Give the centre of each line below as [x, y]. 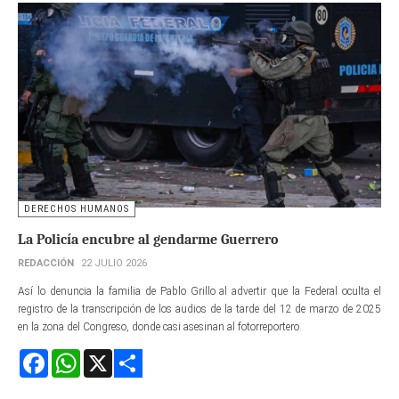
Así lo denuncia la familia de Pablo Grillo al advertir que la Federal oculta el [199, 291]
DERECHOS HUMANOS [77, 208]
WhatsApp [105, 356]
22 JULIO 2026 [114, 263]
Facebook [69, 356]
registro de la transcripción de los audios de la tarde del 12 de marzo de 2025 [199, 309]
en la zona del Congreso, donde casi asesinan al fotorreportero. [160, 326]
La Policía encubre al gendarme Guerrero [148, 239]
